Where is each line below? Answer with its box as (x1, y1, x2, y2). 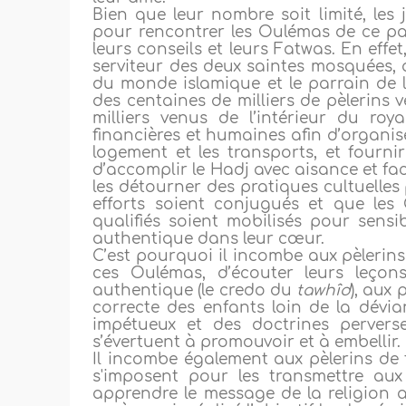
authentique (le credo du (92, 282, 297, 300)
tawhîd (296, 282, 352, 300)
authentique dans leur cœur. (92, 230, 325, 248)
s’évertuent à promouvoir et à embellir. (92, 333, 401, 352)
